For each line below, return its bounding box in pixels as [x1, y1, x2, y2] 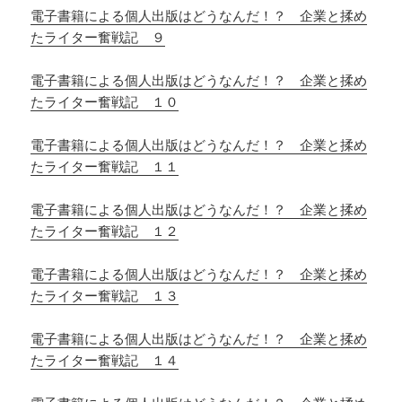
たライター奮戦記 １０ [31, 92, 179, 111]
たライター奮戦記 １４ [31, 351, 179, 370]
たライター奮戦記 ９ [31, 28, 166, 47]
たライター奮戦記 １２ [31, 222, 179, 240]
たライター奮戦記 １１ [31, 157, 179, 176]
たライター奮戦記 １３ [31, 286, 179, 305]
